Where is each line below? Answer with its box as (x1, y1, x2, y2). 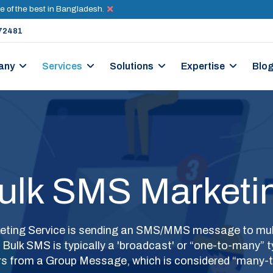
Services (42, 60, 82, 71)
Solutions (110, 60, 154, 71)
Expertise (181, 60, 225, 71)
